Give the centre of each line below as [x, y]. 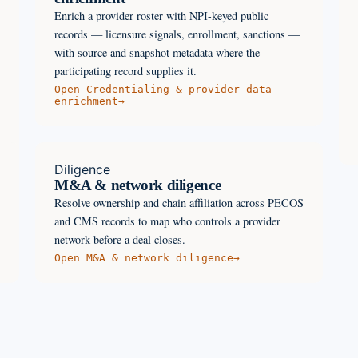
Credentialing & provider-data [179, 89]
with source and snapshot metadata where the [157, 52]
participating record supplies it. [125, 70]
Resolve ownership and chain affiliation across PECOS [179, 202]
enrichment [86, 101]
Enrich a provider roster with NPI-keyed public [161, 15]
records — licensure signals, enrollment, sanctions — [177, 34]
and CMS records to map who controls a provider [167, 221]
